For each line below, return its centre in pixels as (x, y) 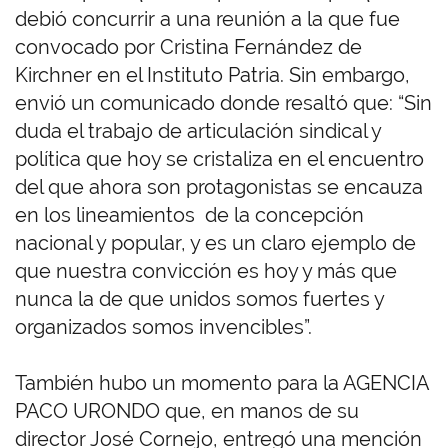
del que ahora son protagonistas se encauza (219, 187)
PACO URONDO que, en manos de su (187, 411)
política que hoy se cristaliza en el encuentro (219, 159)
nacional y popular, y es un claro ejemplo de (215, 243)
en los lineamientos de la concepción (189, 215)
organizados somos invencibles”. (163, 327)
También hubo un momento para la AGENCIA (222, 383)
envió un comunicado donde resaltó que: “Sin (223, 103)
